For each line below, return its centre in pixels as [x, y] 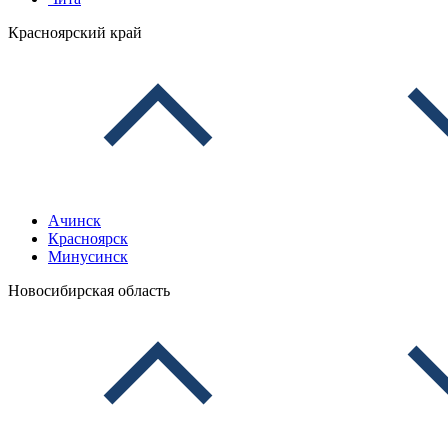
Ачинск [74, 220]
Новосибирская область [89, 290]
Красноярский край [75, 32]
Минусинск [88, 256]
